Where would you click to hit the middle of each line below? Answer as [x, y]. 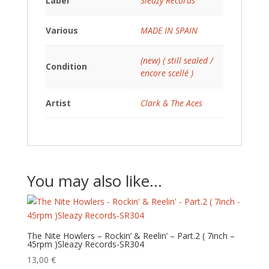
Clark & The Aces [171, 103]
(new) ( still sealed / [177, 60]
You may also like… [94, 181]
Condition [66, 66]
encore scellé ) [167, 73]
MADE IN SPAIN [169, 30]
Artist [58, 103]
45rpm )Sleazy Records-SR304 [85, 244]
